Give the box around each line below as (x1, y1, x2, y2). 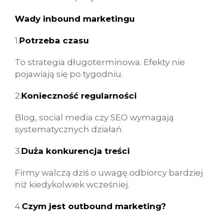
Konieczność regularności (21, 91, 137, 101)
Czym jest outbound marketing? (22, 201, 166, 211)
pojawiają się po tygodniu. (15, 69, 123, 79)
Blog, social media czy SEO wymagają (15, 112, 174, 122)
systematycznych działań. (15, 124, 123, 134)
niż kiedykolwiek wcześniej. (15, 180, 129, 189)
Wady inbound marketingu (15, 14, 135, 24)
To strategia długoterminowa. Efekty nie (15, 57, 185, 67)
